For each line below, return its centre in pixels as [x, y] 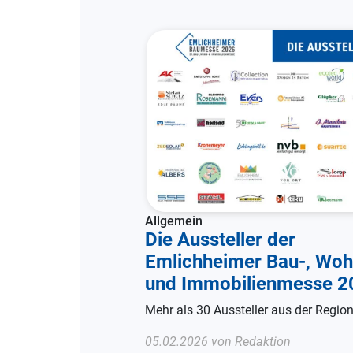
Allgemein [174, 221]
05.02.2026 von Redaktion [218, 341]
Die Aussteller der [220, 239]
